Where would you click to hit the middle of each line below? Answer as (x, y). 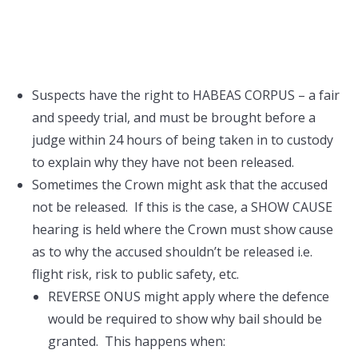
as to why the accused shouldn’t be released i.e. (172, 252)
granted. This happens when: (137, 341)
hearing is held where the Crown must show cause (183, 229)
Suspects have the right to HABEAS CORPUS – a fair (186, 95)
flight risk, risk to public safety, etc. (135, 274)
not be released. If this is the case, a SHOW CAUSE (182, 207)
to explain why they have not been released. (163, 162)
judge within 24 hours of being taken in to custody (183, 140)
